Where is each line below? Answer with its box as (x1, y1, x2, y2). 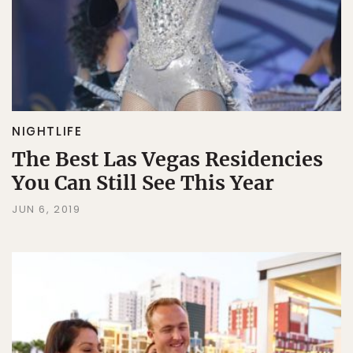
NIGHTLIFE (12, 122, 83, 139)
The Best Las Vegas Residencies (12, 146, 323, 172)
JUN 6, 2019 (12, 201, 81, 217)
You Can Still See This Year (12, 169, 274, 195)
